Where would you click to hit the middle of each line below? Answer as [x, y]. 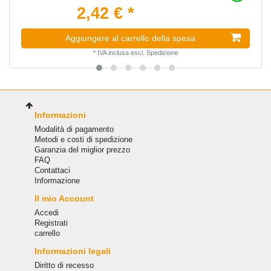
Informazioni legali [72, 251]
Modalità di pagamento [74, 129]
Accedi [46, 213]
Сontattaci [52, 171]
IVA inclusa [113, 52]
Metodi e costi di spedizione [83, 140]
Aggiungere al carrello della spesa [130, 38]
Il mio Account [64, 199]
